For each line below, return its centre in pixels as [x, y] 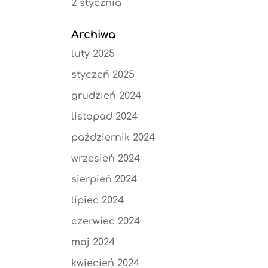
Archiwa [94, 35]
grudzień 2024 [106, 96]
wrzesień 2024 [106, 159]
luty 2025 [93, 54]
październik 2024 [113, 138]
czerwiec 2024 [106, 221]
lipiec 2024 [98, 200]
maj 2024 [93, 242]
